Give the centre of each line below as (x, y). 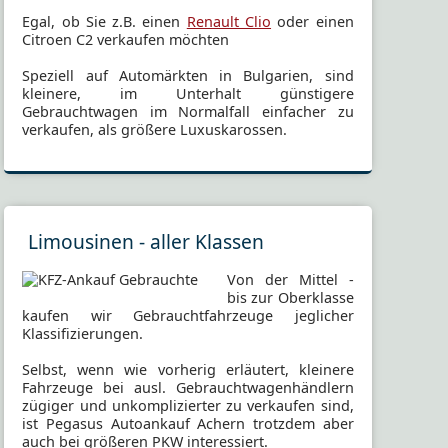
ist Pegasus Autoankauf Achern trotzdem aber (188, 423)
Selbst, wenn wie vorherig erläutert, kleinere (188, 369)
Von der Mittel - (290, 279)
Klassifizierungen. (83, 333)
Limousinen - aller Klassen (146, 241)
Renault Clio (229, 21)
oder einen (312, 21)
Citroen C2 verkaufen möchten (126, 39)
